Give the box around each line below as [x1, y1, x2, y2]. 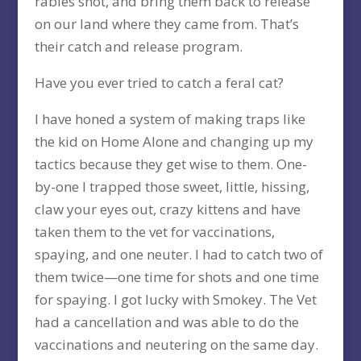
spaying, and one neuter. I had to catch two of [34, 245, 323, 264]
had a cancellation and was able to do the [34, 313, 299, 332]
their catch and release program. [34, 37, 243, 56]
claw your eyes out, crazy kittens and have [34, 200, 301, 219]
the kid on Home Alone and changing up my [34, 132, 313, 151]
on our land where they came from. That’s [34, 15, 299, 34]
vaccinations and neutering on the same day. [34, 335, 318, 355]
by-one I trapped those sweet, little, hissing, [34, 177, 309, 197]
